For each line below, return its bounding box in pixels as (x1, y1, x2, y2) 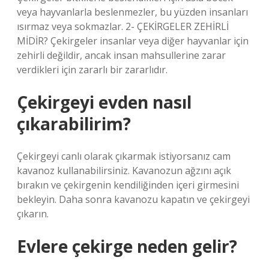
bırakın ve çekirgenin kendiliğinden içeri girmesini (17, 178, 239, 192)
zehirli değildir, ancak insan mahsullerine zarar (17, 49, 226, 62)
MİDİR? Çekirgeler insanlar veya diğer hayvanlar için (17, 34, 249, 47)
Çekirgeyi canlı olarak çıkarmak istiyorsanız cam (17, 150, 231, 163)
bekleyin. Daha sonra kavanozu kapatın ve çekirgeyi (17, 193, 250, 206)
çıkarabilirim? (17, 112, 131, 135)
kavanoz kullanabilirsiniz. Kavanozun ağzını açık (17, 164, 231, 177)
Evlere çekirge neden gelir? (17, 235, 237, 258)
